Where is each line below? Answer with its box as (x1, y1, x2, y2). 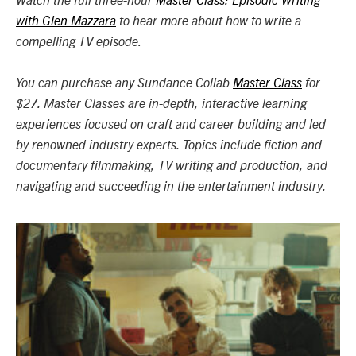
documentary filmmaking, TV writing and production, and (16, 159, 327, 172)
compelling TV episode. (16, 35, 142, 48)
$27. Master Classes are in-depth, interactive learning (16, 97, 307, 110)
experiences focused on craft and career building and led (16, 118, 326, 131)
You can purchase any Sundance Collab (16, 76, 233, 90)
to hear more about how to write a (116, 14, 301, 28)
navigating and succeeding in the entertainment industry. (16, 180, 327, 193)
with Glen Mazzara (16, 14, 116, 28)
